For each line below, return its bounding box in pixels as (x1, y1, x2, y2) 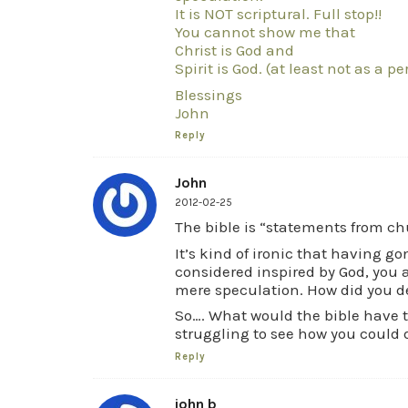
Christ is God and (175, 41, 294, 59)
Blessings (175, 85, 242, 104)
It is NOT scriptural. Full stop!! (175, 5, 382, 23)
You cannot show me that (175, 23, 355, 41)
